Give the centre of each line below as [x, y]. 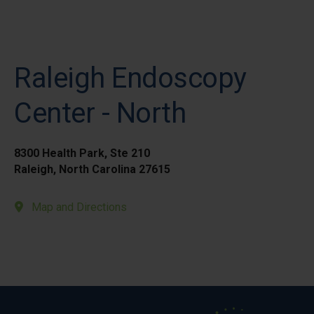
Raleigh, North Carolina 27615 [92, 169]
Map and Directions [79, 207]
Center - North [100, 113]
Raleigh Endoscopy [130, 78]
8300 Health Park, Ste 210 [82, 153]
